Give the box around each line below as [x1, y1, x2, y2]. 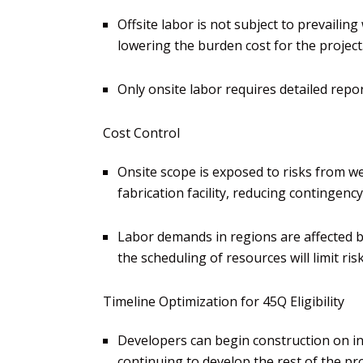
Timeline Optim [103, 292, 196, 310]
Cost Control [103, 123, 180, 142]
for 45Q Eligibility [237, 292, 344, 310]
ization [196, 292, 237, 310]
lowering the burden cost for [117, 36, 296, 55]
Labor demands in [117, 227, 230, 246]
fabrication [117, 183, 187, 202]
